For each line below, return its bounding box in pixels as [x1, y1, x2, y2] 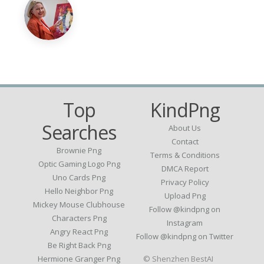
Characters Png [51, 213, 107, 224]
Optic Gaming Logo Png [38, 159, 120, 170]
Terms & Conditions [150, 150, 220, 161]
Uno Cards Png [52, 172, 106, 183]
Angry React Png [50, 226, 108, 237]
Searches [42, 120, 117, 146]
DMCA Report [161, 163, 209, 174]
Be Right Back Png [47, 240, 111, 251]
